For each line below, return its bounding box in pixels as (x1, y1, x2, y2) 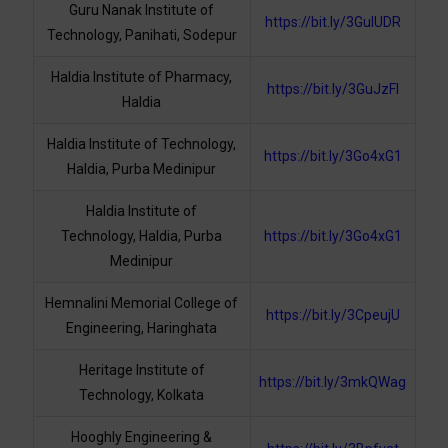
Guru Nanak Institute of (69, 2, 214, 19)
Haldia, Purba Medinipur (67, 161, 216, 178)
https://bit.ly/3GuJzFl (266, 81, 399, 98)
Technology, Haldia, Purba (61, 228, 222, 245)
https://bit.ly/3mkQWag (259, 374, 406, 391)
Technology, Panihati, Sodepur (46, 27, 237, 44)
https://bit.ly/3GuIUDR (264, 14, 401, 31)
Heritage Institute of (78, 362, 205, 379)
